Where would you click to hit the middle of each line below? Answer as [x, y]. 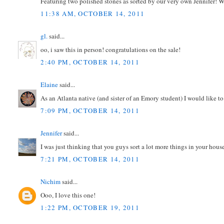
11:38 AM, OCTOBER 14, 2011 [93, 14]
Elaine [49, 85]
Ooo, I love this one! [68, 195]
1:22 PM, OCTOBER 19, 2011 [90, 208]
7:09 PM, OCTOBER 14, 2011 [90, 111]
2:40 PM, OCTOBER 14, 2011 [90, 62]
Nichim [51, 182]
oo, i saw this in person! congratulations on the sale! [111, 49]
